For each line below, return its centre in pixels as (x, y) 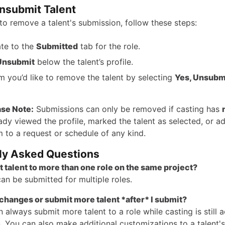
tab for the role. (109, 46)
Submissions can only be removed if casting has (128, 109)
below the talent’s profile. (84, 62)
